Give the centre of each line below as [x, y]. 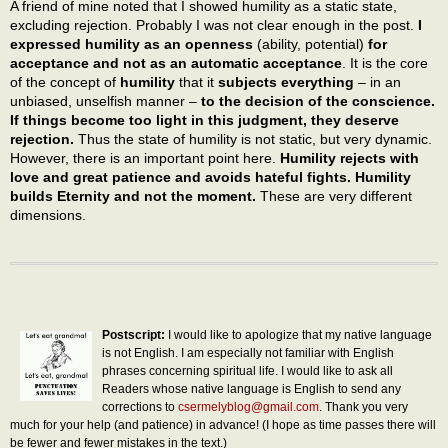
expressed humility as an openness [131, 43]
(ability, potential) [310, 43]
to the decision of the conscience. [318, 100]
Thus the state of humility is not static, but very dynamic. [253, 138]
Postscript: [133, 334]
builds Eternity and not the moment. [133, 195]
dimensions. [48, 214]
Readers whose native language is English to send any [251, 388]
